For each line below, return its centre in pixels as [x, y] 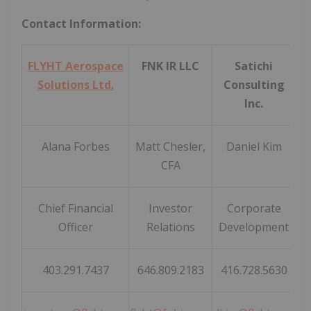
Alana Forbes [75, 147]
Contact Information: [81, 24]
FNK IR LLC [170, 66]
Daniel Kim [254, 147]
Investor [170, 209]
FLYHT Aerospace [75, 66]
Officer [75, 227]
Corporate [254, 209]
